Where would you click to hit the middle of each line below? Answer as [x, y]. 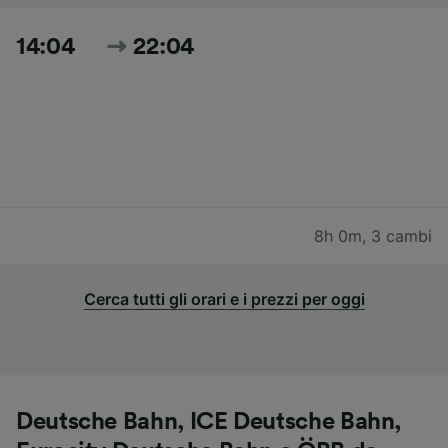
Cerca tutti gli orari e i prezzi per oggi [224, 298]
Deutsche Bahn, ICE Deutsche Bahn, [209, 421]
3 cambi [401, 235]
